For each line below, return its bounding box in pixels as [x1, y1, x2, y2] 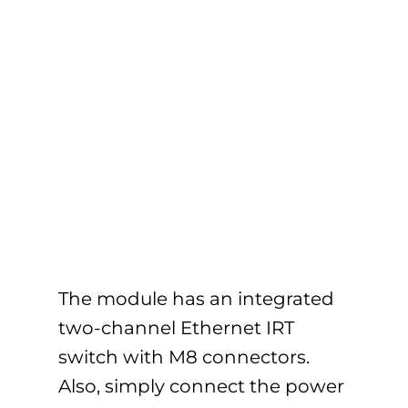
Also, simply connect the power [57, 375, 344, 398]
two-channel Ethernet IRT [57, 317, 294, 340]
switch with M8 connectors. [57, 346, 310, 369]
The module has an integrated [57, 288, 334, 311]
